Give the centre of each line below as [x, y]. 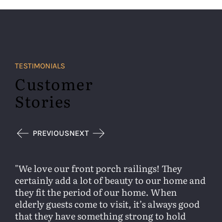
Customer [54, 84]
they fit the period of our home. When [96, 192]
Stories [43, 101]
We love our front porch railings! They [100, 168]
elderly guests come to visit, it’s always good [107, 204]
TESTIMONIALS [40, 66]
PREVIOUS [51, 133]
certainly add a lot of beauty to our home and [110, 180]
